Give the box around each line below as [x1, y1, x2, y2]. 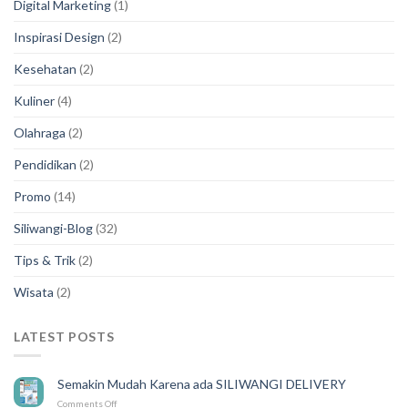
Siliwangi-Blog [14, 220, 93, 237]
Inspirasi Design [14, 29, 105, 46]
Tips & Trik [14, 252, 76, 269]
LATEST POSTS [14, 329, 115, 345]
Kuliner [14, 93, 55, 109]
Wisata [14, 284, 54, 301]
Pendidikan [14, 157, 76, 173]
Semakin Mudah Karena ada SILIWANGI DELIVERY [57, 376, 346, 393]
